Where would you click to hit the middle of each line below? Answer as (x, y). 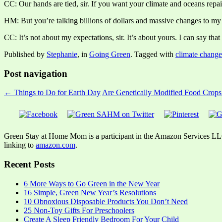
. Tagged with (153, 54)
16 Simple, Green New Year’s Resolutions (90, 192)
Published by (25, 54)
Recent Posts (29, 165)
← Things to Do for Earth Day (52, 93)
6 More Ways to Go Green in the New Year (92, 183)
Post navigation (36, 73)
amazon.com (55, 145)
